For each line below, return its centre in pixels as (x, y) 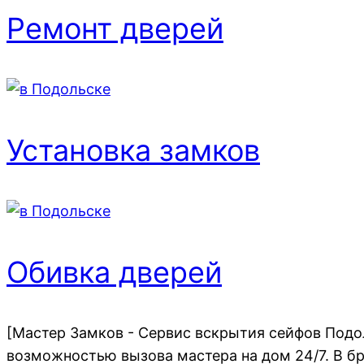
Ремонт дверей (115, 28)
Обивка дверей (114, 272)
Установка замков (133, 150)
